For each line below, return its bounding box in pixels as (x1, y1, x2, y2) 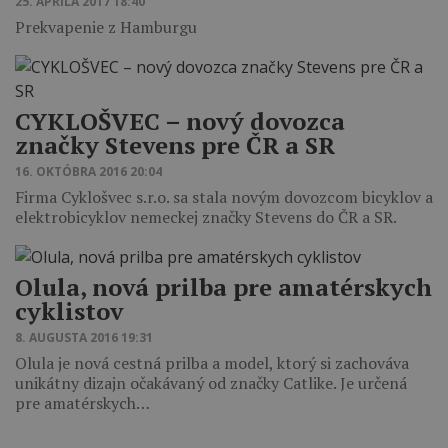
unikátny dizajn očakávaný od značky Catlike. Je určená (15, 372, 407, 395)
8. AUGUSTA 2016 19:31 (15, 329, 153, 347)
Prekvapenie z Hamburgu (15, 16, 197, 39)
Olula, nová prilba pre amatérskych (15, 271, 432, 304)
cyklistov (15, 295, 123, 328)
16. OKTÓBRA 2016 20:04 (15, 163, 162, 181)
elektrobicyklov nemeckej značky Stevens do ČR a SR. (15, 206, 397, 229)
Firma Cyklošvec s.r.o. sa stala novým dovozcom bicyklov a (15, 186, 433, 209)
